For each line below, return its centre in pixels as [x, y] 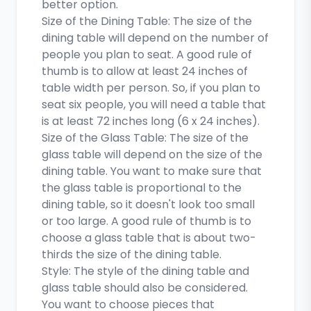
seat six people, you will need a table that [154, 104]
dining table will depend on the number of [155, 38]
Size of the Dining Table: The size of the [147, 21]
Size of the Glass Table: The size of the [145, 138]
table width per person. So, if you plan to [151, 88]
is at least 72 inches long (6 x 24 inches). [151, 121]
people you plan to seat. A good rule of [147, 54]
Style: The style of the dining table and [146, 271]
